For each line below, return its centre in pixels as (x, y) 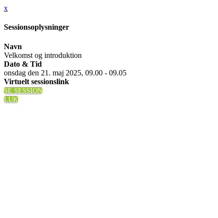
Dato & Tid (23, 64)
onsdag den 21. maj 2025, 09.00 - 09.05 (65, 73)
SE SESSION (23, 91)
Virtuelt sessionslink (36, 81)
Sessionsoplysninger (36, 27)
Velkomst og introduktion (43, 55)
